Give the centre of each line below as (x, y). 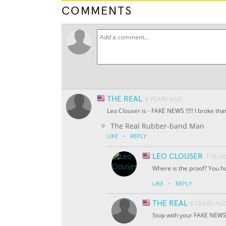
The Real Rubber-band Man (157, 126)
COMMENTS (97, 11)
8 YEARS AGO (164, 99)
